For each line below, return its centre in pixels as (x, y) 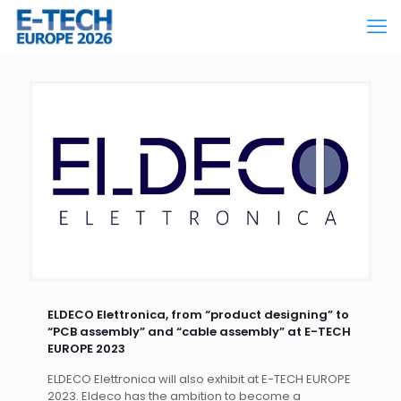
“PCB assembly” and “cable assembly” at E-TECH (199, 331)
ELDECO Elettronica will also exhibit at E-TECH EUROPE (199, 379)
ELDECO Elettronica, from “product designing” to (198, 314)
